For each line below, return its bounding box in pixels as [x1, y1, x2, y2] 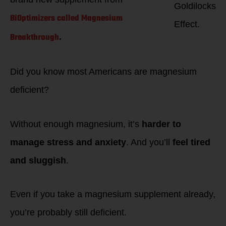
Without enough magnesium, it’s [10, 119, 142, 129]
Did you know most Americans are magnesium [10, 67, 197, 77]
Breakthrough [10, 31, 59, 44]
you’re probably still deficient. [10, 207, 127, 217]
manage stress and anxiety [10, 137, 126, 147]
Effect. [174, 19, 200, 29]
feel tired [173, 137, 210, 147]
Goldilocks [174, 1, 216, 11]
